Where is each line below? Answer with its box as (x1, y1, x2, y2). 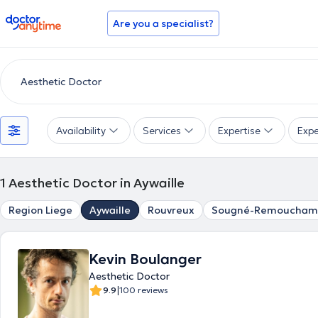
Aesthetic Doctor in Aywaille (9, 175, 185, 191)
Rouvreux (148, 204, 194, 216)
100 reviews (119, 285, 168, 295)
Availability (56, 124, 106, 137)
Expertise (218, 124, 261, 137)
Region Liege (9, 204, 72, 216)
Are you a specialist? (113, 17, 214, 30)
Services (143, 124, 181, 137)
